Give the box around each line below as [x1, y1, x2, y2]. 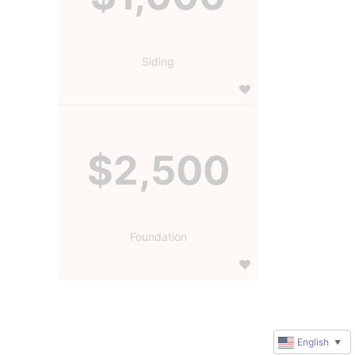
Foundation [129, 229, 187, 243]
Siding [142, 54, 175, 68]
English [297, 336, 329, 348]
